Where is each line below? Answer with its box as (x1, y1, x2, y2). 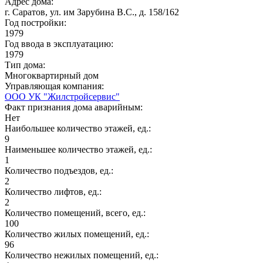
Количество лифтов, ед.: (5, 186, 104, 197)
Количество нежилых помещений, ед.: (5, 249, 161, 260)
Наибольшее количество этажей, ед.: (5, 123, 153, 133)
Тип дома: (5, 59, 48, 70)
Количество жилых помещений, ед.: (5, 228, 151, 239)
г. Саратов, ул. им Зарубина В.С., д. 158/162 (5, 6, 179, 17)
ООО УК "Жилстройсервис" (5, 91, 120, 102)
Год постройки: (5, 17, 69, 28)
